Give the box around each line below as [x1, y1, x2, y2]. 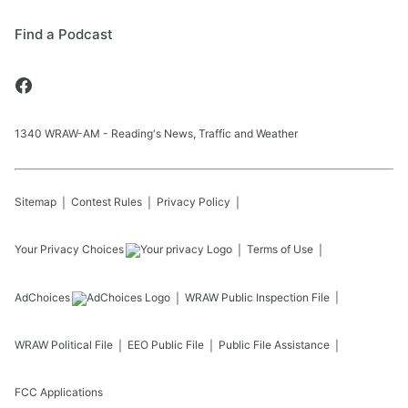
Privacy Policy [157, 195, 230, 209]
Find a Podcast [15, 25, 113, 43]
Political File [51, 338, 113, 352]
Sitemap [15, 195, 56, 209]
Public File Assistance [219, 338, 330, 352]
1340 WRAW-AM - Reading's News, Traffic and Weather [15, 127, 298, 140]
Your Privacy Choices [15, 242, 124, 256]
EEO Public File [127, 338, 204, 352]
